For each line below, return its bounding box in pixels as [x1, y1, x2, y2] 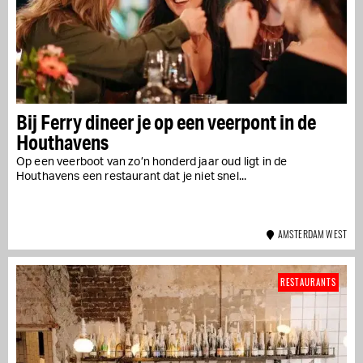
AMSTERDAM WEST [274, 226, 347, 241]
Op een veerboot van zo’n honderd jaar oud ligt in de [16, 156, 288, 168]
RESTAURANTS [280, 275, 336, 288]
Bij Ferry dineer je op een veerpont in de [16, 109, 316, 135]
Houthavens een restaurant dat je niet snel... [16, 170, 247, 182]
